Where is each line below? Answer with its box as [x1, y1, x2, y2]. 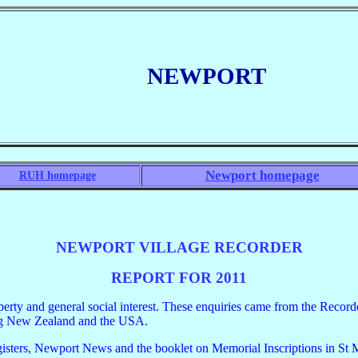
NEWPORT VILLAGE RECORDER [55, 239, 303, 256]
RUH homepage [18, 169, 96, 181]
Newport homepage [205, 168, 320, 183]
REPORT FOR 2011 [111, 269, 247, 286]
